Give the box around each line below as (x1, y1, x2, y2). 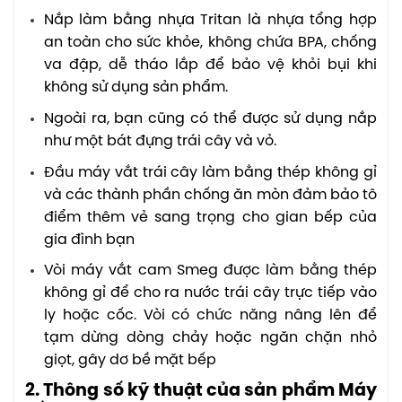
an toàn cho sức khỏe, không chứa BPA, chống (43, 35, 377, 51)
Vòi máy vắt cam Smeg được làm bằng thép (43, 263, 377, 279)
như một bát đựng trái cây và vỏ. (43, 133, 276, 149)
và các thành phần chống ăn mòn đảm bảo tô (43, 187, 377, 203)
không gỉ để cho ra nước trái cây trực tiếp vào (43, 285, 377, 301)
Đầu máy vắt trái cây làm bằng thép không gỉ (43, 164, 377, 180)
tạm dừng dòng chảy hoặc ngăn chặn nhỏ (43, 330, 377, 346)
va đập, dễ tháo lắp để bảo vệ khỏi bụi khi (43, 57, 377, 74)
